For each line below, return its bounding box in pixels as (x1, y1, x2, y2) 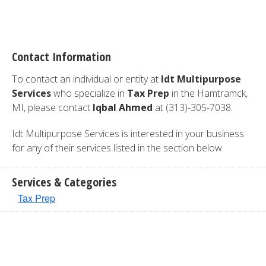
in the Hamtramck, (169, 87, 248, 100)
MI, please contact (12, 101, 93, 114)
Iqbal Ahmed (93, 101, 153, 114)
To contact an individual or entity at (12, 72, 161, 85)
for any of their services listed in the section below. (12, 141, 224, 154)
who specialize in (51, 87, 127, 100)
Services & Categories (12, 174, 116, 190)
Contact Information (12, 49, 111, 65)
